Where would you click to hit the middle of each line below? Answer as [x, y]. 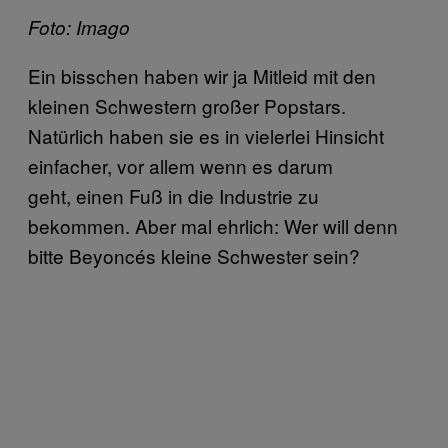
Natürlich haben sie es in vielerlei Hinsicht [206, 135]
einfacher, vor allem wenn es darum [180, 165]
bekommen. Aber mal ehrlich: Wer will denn [213, 225]
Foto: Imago [79, 26]
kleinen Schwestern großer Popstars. [187, 105]
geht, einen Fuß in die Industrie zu [173, 195]
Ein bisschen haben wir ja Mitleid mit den [202, 75]
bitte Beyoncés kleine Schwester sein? [196, 255]
